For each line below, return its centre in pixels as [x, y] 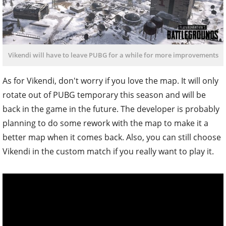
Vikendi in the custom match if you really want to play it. [108, 152]
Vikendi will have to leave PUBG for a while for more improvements [113, 55]
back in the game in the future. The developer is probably [111, 109]
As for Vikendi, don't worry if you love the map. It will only [110, 81]
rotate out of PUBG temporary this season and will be [104, 95]
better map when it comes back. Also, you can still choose [112, 137]
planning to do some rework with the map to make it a [105, 123]
